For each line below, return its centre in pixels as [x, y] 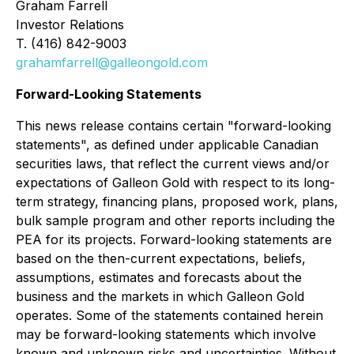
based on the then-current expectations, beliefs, [161, 258]
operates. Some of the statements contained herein [169, 315]
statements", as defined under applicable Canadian [167, 145]
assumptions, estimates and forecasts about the [159, 277]
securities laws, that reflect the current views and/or [173, 164]
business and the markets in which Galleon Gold [160, 296]
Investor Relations [70, 24]
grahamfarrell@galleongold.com [112, 62]
